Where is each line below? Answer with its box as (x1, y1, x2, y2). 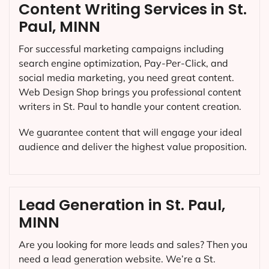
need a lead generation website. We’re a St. (19, 253, 216, 265)
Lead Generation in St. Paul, (19, 195, 225, 216)
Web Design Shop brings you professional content (19, 85, 241, 98)
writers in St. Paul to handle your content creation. (19, 100, 241, 112)
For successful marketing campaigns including (19, 42, 224, 55)
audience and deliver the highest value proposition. (19, 140, 247, 153)
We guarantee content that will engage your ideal (19, 125, 242, 138)
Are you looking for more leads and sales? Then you (19, 238, 247, 251)
